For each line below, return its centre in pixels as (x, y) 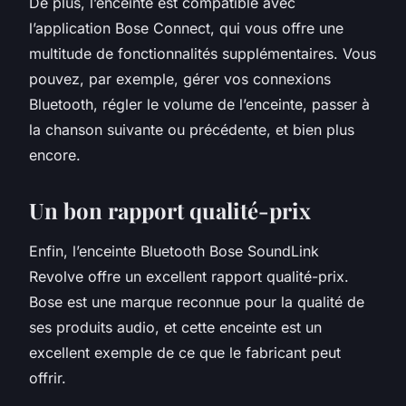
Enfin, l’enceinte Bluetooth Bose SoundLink (174, 251)
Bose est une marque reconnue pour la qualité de (197, 301)
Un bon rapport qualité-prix (170, 210)
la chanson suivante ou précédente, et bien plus (192, 129)
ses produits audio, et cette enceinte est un (175, 327)
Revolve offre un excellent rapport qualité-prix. (189, 276)
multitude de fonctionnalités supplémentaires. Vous (203, 53)
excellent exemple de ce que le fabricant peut (185, 352)
